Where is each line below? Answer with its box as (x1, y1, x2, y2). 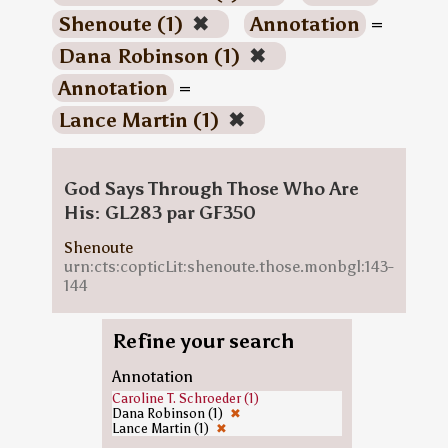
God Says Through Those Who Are (63, 178, 359, 200)
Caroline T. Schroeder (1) (111, 391, 259, 406)
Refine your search (111, 329, 294, 353)
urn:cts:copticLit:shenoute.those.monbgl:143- (63, 257, 394, 276)
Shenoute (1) (57, 12, 188, 36)
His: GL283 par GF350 (63, 202, 256, 224)
